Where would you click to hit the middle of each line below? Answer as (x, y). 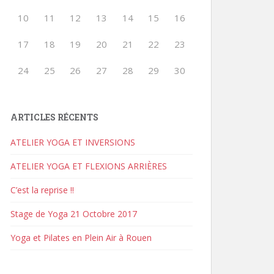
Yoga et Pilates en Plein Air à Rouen (81, 237)
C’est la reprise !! (42, 190)
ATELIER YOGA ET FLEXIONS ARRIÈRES (89, 166)
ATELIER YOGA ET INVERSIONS (73, 142)
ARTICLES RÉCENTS (54, 117)
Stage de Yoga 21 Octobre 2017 (74, 213)
